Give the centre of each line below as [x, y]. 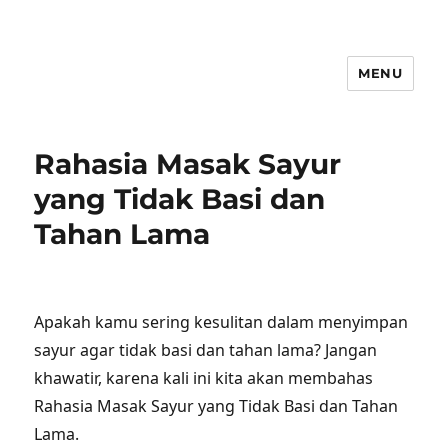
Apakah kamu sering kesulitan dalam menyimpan [221, 322]
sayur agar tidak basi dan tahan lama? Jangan [206, 350]
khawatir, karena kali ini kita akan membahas [204, 378]
